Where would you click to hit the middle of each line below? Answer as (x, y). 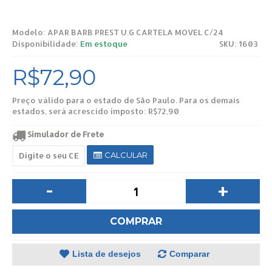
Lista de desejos (107, 253)
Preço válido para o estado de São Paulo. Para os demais (126, 100)
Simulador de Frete (65, 134)
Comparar (189, 253)
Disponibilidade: (46, 43)
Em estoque (104, 43)
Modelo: (30, 32)
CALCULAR (125, 155)
